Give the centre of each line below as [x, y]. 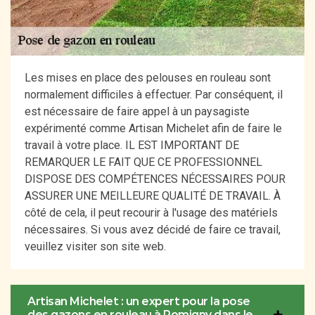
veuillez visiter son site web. [95, 247]
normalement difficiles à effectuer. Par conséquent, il [154, 95]
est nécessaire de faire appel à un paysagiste [137, 112]
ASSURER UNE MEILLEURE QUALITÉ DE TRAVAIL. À [153, 196]
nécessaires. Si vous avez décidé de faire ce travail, [153, 230]
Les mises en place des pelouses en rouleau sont [148, 78]
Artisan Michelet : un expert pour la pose [139, 302]
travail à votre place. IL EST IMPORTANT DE [132, 146]
